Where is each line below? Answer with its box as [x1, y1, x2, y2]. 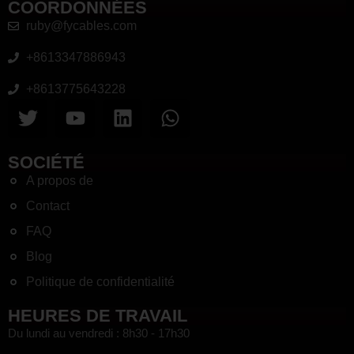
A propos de [25, 173, 93, 187]
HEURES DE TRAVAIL [8, 305, 187, 326]
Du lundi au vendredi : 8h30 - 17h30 [8, 326, 190, 340]
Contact [25, 198, 70, 213]
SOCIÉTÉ [8, 152, 85, 172]
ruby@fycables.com [25, 18, 137, 32]
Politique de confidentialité [25, 274, 175, 288]
